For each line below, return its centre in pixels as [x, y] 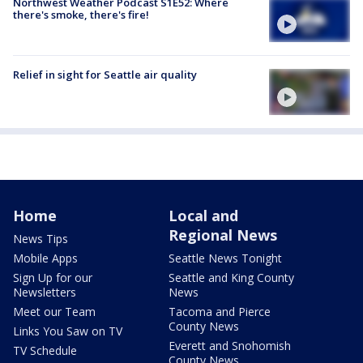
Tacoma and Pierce [220, 311]
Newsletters [45, 292]
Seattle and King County [231, 277]
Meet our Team [54, 311]
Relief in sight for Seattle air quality [105, 75]
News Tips [41, 238]
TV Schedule [45, 350]
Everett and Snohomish [230, 345]
